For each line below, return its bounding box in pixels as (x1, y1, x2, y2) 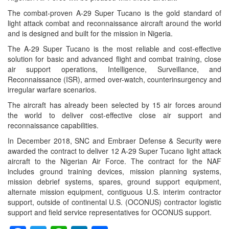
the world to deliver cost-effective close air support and (8, 110, 221, 121)
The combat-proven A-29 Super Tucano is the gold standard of (8, 8, 221, 18)
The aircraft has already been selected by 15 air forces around (8, 100, 221, 110)
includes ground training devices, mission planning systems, (8, 166, 221, 177)
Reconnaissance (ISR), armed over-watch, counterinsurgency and (8, 74, 221, 85)
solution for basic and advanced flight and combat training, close (8, 54, 221, 64)
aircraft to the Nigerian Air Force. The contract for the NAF (8, 156, 221, 167)
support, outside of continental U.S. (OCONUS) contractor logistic (8, 197, 221, 208)
